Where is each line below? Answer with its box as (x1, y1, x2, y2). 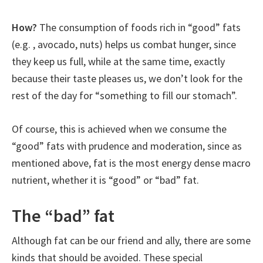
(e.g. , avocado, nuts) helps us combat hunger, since (12, 38, 236, 51)
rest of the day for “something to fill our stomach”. (12, 89, 237, 102)
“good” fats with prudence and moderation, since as (12, 139, 242, 153)
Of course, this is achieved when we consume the (12, 122, 227, 136)
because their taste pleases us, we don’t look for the (12, 72, 242, 85)
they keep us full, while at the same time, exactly (12, 55, 225, 68)
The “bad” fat (12, 204, 114, 227)
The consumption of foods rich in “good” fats (37, 21, 241, 34)
